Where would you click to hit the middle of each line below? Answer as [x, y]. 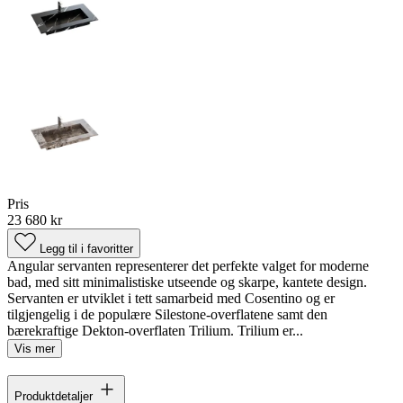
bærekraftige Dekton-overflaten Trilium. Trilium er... [155, 330]
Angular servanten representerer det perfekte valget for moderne [188, 265]
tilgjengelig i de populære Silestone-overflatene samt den [167, 314]
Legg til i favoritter [86, 248]
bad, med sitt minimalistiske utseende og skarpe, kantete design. [187, 282]
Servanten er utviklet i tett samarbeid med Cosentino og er [171, 298]
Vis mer [35, 348]
